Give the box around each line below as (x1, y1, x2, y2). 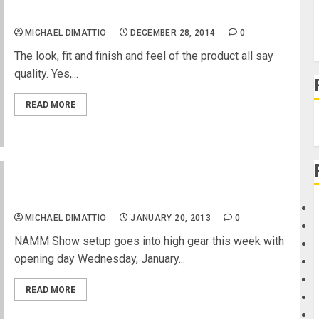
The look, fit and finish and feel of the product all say (14, 48, 273, 63)
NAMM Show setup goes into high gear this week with (14, 234, 284, 248)
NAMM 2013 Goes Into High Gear (14, 192, 189, 206)
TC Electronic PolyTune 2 (14, 7, 150, 21)
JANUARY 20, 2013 (130, 212, 211, 223)
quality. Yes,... (14, 66, 78, 80)
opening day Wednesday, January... (14, 251, 185, 266)
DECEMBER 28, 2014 (130, 27, 216, 38)
